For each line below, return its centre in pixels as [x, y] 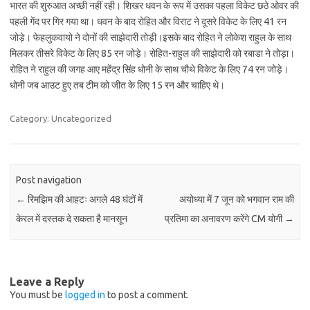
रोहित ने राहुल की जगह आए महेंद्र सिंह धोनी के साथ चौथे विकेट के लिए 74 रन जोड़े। [149, 69]
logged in [85, 294]
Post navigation [49, 180]
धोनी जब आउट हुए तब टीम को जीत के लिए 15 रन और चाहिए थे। [117, 85]
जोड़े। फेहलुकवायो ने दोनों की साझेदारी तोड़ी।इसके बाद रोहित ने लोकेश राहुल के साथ [151, 37]
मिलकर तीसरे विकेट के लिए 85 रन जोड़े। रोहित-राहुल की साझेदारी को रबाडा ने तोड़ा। [152, 53]
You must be [37, 294]
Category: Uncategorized [61, 118]
